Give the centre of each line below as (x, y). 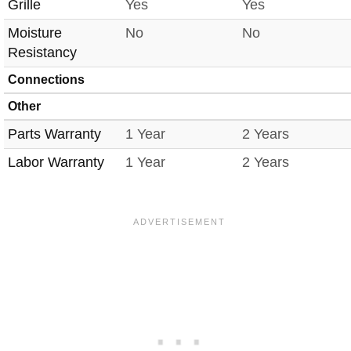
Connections (46, 80)
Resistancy (42, 52)
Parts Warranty (54, 134)
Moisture (35, 33)
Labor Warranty (56, 162)
